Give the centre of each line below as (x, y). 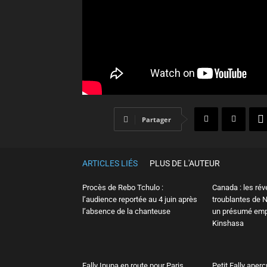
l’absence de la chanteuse (126, 211)
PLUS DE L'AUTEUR (185, 163)
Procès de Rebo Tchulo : (123, 187)
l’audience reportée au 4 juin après (140, 199)
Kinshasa (228, 223)
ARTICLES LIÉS (110, 163)
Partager (156, 119)
